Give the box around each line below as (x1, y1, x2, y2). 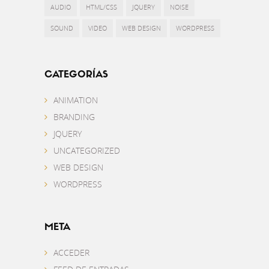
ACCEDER (53, 247, 89, 258)
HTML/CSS (86, 2, 117, 11)
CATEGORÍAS (44, 70, 108, 80)
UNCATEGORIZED (53, 145, 120, 156)
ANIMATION (53, 94, 98, 106)
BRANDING (53, 111, 95, 122)
